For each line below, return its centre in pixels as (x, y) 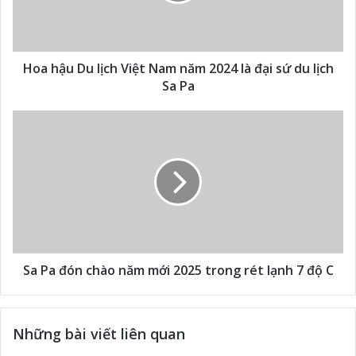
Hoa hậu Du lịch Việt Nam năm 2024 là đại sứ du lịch (178, 68)
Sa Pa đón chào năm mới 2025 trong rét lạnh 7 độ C (178, 270)
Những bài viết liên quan (99, 333)
